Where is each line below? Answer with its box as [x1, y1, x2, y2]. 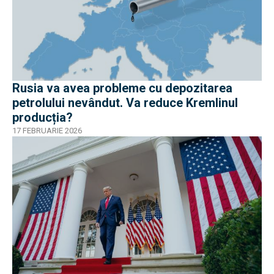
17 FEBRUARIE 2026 [12, 126, 82, 136]
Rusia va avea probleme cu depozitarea [12, 81, 232, 96]
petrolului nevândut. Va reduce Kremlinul [12, 95, 238, 111]
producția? [12, 110, 73, 125]
